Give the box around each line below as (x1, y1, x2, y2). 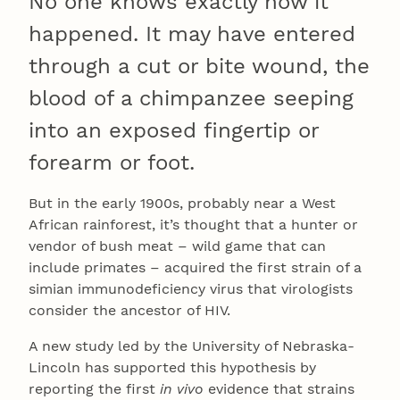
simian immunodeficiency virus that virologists (29, 279, 353, 297)
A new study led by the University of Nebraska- (29, 337, 354, 354)
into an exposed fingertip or (29, 117, 319, 143)
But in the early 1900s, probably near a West (29, 194, 336, 212)
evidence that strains (204, 379, 354, 397)
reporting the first (29, 379, 160, 397)
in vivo (160, 379, 204, 397)
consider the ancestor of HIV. (29, 301, 230, 319)
